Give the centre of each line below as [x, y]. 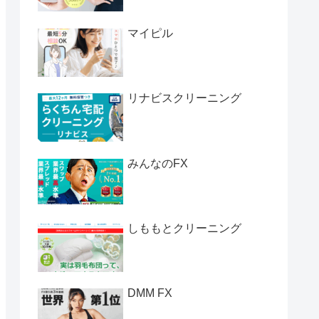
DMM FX [150, 293]
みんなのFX [158, 163]
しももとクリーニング [184, 228]
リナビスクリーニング [184, 98]
